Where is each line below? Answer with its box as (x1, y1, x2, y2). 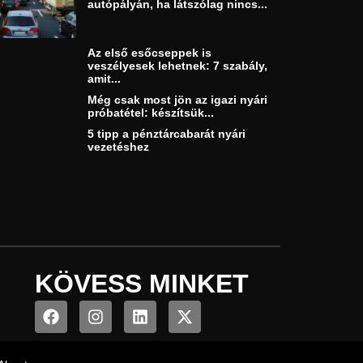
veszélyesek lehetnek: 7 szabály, (88, 59, 268, 73)
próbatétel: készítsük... (88, 106, 215, 120)
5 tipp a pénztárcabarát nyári (88, 127, 246, 141)
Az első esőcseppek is (88, 46, 212, 60)
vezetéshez (88, 140, 150, 154)
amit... (88, 72, 122, 86)
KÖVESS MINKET (34, 269, 249, 299)
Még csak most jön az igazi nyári (88, 93, 268, 107)
